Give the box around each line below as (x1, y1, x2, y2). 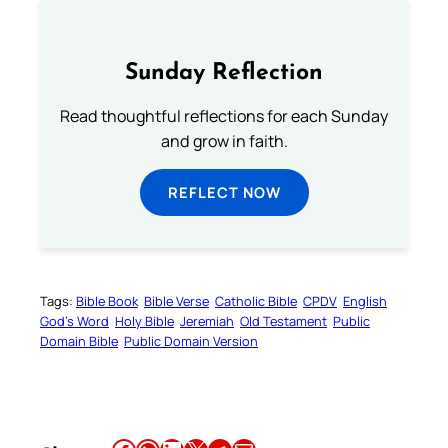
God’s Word (40, 312, 109, 331)
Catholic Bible (215, 292, 297, 311)
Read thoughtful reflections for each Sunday (60, 105, 388, 128)
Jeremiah (180, 312, 234, 331)
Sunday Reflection (125, 62, 323, 86)
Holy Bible (115, 312, 174, 331)
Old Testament (240, 312, 327, 331)
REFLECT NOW (167, 182, 281, 203)
